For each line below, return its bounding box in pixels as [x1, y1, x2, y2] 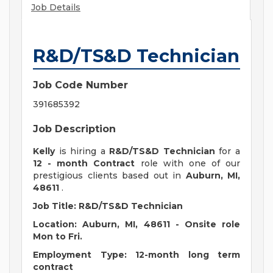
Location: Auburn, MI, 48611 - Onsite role [33, 219, 240, 230]
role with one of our [135, 158, 240, 169]
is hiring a [55, 146, 110, 157]
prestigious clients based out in [33, 170, 186, 182]
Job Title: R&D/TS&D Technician [33, 200, 183, 212]
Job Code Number [33, 79, 128, 91]
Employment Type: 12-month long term [33, 249, 240, 261]
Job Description [33, 123, 116, 135]
